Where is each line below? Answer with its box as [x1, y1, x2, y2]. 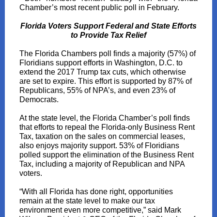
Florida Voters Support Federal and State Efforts [20, 22, 197, 30]
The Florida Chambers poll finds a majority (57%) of [19, 49, 196, 58]
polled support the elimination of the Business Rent [19, 151, 194, 159]
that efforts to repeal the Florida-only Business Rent [19, 123, 195, 131]
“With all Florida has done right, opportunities [19, 187, 173, 196]
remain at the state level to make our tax [19, 197, 155, 205]
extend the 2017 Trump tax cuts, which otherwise [19, 68, 186, 76]
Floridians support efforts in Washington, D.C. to [19, 59, 183, 67]
